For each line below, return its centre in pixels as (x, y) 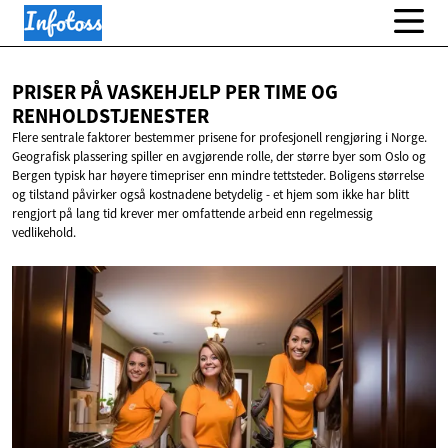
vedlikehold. (44, 233)
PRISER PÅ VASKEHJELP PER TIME (161, 92)
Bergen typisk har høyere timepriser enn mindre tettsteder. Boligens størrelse (218, 176)
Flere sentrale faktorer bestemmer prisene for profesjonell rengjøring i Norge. (219, 138)
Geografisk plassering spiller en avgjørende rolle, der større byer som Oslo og (219, 157)
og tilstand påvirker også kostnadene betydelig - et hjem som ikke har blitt (210, 195)
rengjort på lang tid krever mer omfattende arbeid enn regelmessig (192, 214)
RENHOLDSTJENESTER (110, 116)
